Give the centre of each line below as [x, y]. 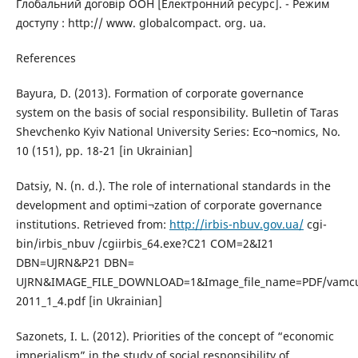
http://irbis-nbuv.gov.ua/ [236, 225]
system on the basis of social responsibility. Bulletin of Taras [177, 113]
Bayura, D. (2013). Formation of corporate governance [159, 93]
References [46, 58]
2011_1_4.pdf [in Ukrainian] [89, 301]
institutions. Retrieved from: [92, 225]
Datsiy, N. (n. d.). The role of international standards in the [173, 186]
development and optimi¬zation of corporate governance [169, 205]
